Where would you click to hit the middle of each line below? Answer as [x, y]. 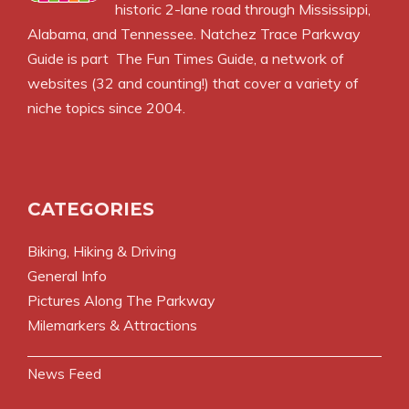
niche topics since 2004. [106, 107]
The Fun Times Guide [185, 58]
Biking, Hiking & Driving [102, 251]
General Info [67, 275]
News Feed [64, 373]
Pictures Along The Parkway [121, 300]
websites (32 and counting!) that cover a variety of [193, 83]
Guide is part [72, 58]
